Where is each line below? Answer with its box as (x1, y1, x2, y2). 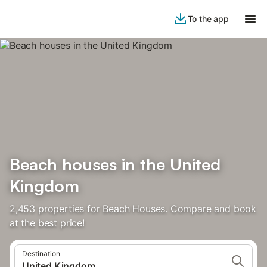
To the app (187, 14, 229, 24)
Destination (22, 249, 60, 258)
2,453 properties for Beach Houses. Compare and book (10, 203, 257, 215)
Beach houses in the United (10, 154, 221, 175)
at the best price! (10, 217, 85, 229)
